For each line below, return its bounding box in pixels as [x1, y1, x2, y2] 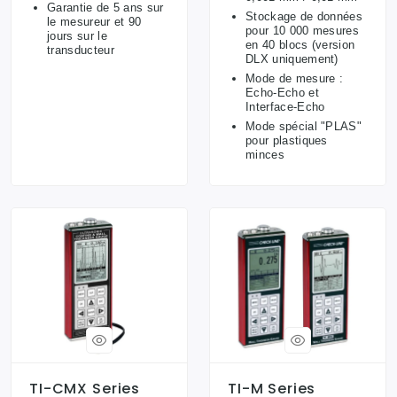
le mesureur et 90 [47, 15, 142, 29]
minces [245, 148, 284, 162]
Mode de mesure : [245, 72, 344, 86]
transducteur [47, 43, 114, 58]
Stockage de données [245, 10, 363, 24]
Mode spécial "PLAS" [245, 120, 362, 134]
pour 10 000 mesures [245, 24, 360, 38]
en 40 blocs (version [245, 38, 355, 52]
